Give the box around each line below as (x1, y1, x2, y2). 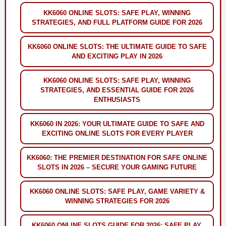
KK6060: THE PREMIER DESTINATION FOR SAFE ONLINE (27, 153, 208, 161)
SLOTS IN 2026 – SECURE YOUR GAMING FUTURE (37, 163, 197, 171)
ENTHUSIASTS (94, 95, 141, 103)
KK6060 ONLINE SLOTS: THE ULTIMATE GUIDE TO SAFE (27, 42, 207, 50)
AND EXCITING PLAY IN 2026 (72, 52, 163, 60)
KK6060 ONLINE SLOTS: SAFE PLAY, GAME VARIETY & (29, 187, 205, 195)
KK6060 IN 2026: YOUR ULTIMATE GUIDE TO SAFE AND (30, 120, 204, 128)
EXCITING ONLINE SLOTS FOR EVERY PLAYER (41, 129, 193, 137)
